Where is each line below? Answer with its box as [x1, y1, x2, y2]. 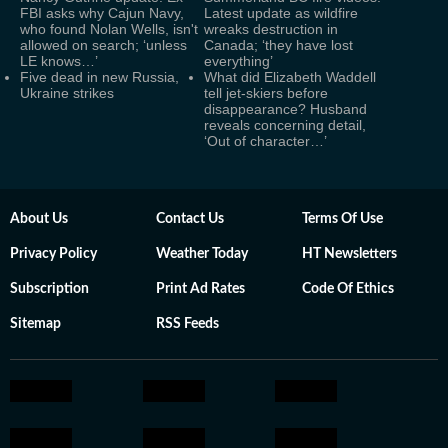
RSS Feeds [156, 317, 219, 331]
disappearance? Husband [204, 101, 367, 117]
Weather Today [156, 247, 248, 261]
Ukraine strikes [20, 85, 114, 101]
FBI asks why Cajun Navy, [20, 5, 184, 21]
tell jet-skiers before [204, 85, 328, 101]
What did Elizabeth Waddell [204, 69, 376, 85]
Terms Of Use [302, 212, 383, 226]
